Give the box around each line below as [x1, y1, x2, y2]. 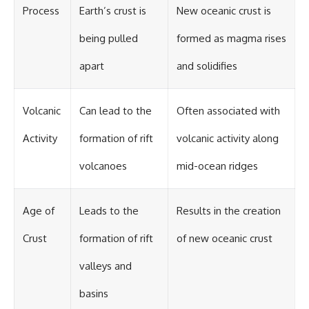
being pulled [79, 31, 138, 45]
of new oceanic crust [177, 231, 272, 245]
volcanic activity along [177, 131, 279, 145]
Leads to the [79, 203, 139, 217]
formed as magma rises [177, 31, 286, 45]
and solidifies [177, 59, 237, 72]
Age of [23, 203, 54, 217]
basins [79, 286, 108, 300]
